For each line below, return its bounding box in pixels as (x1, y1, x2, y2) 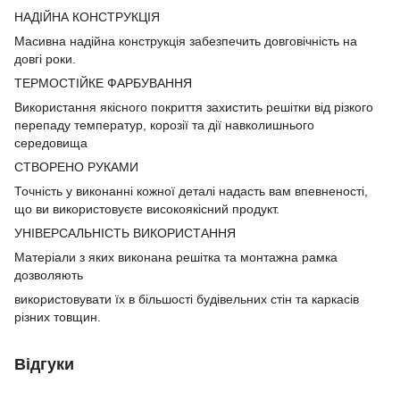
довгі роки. (14, 52, 76, 66)
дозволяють (14, 268, 83, 282)
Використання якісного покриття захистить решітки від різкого (14, 100, 373, 114)
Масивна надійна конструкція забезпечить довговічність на (14, 34, 357, 48)
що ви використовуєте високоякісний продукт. (14, 202, 279, 216)
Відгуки (14, 355, 74, 373)
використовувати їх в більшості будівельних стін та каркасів (14, 292, 359, 306)
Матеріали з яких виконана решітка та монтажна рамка (14, 250, 337, 264)
